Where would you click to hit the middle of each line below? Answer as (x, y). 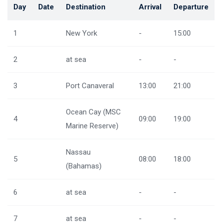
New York (82, 33)
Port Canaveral (90, 86)
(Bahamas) (84, 166)
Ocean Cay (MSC (93, 112)
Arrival (150, 7)
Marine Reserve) (92, 126)
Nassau (78, 152)
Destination (86, 7)
